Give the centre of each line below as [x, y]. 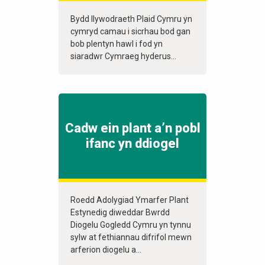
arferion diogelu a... [106, 250]
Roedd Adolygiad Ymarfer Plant [130, 200]
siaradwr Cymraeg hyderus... [123, 56]
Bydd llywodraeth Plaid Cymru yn [131, 19]
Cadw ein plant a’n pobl [132, 128]
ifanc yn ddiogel [132, 144]
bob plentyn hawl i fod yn [117, 44]
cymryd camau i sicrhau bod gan [130, 32]
